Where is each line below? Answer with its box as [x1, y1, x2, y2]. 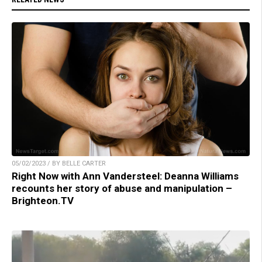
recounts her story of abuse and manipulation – [12, 182, 232, 195]
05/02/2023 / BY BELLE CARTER [12, 160, 106, 168]
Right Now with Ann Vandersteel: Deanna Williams [12, 170, 239, 182]
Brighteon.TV [12, 195, 74, 207]
